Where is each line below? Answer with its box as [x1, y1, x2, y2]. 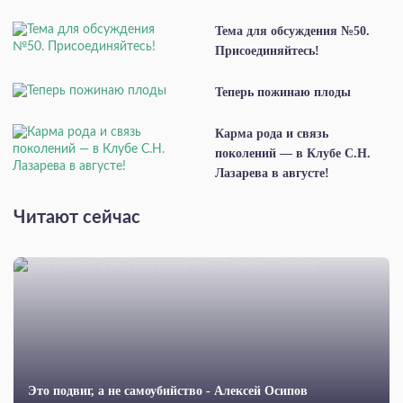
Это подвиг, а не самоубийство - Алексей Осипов [28, 384, 308, 399]
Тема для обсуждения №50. [215, 24, 370, 39]
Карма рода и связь [215, 127, 328, 141]
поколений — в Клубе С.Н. [215, 147, 371, 161]
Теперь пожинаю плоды [215, 85, 351, 100]
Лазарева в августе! [215, 166, 329, 181]
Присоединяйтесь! [215, 44, 319, 58]
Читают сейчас [13, 209, 140, 228]
